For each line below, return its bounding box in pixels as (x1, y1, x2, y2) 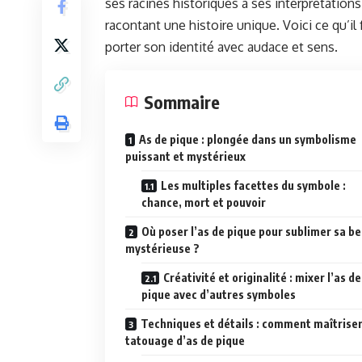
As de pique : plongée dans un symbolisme (139, 133, 356, 147)
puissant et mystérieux (125, 149, 246, 164)
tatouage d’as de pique (125, 334, 245, 348)
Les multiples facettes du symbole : (161, 179, 346, 193)
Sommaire (144, 90, 220, 114)
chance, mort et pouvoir (141, 196, 266, 210)
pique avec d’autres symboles (141, 288, 296, 302)
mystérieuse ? (125, 242, 200, 256)
